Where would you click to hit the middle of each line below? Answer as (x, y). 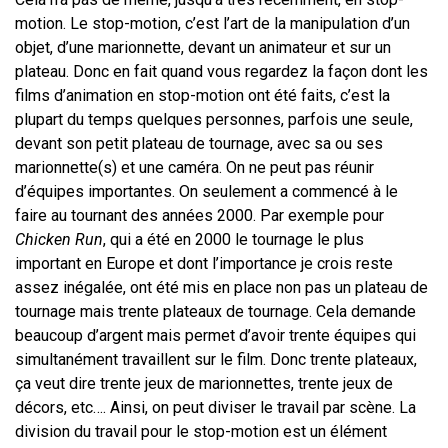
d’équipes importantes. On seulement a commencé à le (206, 192)
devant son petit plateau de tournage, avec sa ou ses (199, 144)
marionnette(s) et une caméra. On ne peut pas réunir (194, 168)
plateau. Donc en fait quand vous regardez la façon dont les (221, 72)
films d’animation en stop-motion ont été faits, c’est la (202, 96)
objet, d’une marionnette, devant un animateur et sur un (203, 48)
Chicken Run (59, 240)
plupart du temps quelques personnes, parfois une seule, (214, 120)
